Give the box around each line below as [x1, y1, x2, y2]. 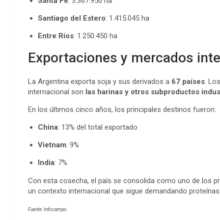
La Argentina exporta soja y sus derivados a [28, 77, 171, 86]
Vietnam [38, 140, 66, 149]
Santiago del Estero [38, 14, 106, 23]
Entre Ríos [38, 31, 74, 40]
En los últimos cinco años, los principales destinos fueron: [28, 105, 216, 114]
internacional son [28, 87, 85, 96]
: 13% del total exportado [58, 123, 137, 132]
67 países [171, 77, 205, 86]
